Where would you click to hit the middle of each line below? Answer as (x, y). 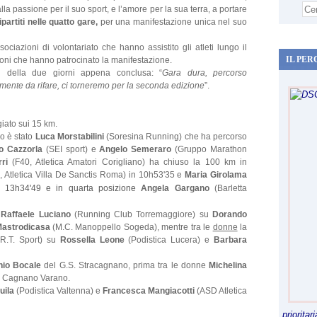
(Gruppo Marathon (211, 149)
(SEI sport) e (73, 149)
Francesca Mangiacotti (150, 290)
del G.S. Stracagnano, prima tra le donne (125, 265)
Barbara (231, 240)
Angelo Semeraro (137, 149)
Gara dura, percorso (205, 73)
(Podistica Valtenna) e (58, 290)
